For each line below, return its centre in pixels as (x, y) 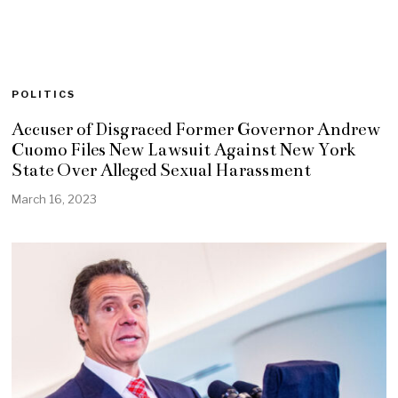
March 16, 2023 (55, 199)
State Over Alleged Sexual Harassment (162, 170)
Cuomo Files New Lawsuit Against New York (184, 150)
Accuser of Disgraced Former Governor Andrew (196, 129)
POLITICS (44, 94)
